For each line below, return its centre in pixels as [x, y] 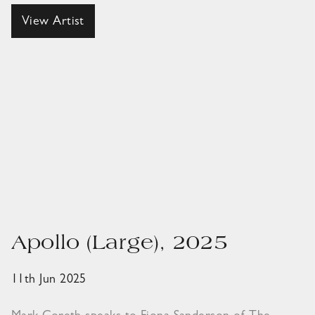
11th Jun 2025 [49, 281]
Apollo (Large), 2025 [120, 245]
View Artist [53, 23]
